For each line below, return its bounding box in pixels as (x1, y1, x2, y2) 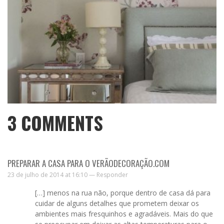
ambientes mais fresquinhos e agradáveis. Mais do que (35, 208, 213, 218)
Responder (96, 170, 128, 179)
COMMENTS (16, 109, 103, 136)
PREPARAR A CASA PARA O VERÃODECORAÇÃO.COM (7, 156, 169, 169)
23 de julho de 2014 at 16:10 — (7, 170, 96, 179)
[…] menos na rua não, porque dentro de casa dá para (35, 187, 210, 197)
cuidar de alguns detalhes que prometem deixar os (35, 198, 199, 208)
